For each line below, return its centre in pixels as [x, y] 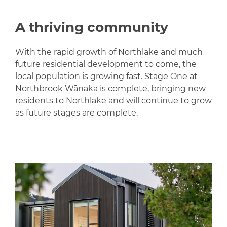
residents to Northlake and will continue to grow [113, 100]
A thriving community [92, 27]
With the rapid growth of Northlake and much [109, 52]
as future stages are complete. [77, 112]
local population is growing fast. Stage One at [106, 76]
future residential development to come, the [106, 64]
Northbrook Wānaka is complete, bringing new [110, 88]
